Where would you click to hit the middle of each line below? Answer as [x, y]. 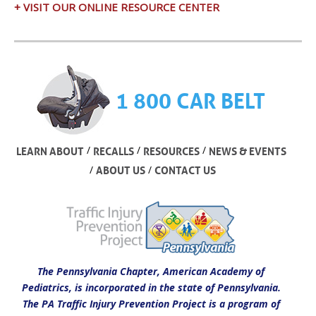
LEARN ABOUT [50, 151]
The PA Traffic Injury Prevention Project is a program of [151, 303]
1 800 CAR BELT [190, 101]
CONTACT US [185, 170]
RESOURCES [171, 151]
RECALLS [113, 151]
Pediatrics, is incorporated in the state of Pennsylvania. [151, 287]
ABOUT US [120, 170]
